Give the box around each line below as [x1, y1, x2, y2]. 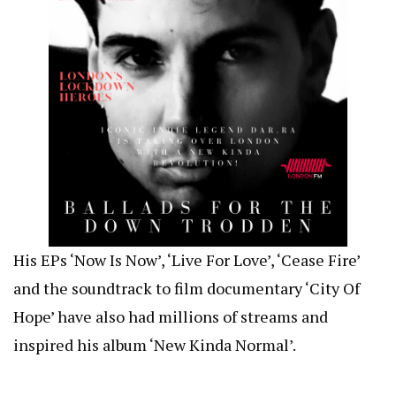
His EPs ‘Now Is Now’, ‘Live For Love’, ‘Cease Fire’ [13, 249, 360, 271]
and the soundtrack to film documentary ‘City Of [13, 278, 360, 300]
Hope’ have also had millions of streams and [13, 306, 328, 328]
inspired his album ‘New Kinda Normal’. [13, 334, 296, 356]
